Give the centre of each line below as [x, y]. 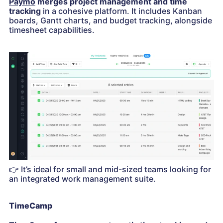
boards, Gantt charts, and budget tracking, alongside [111, 21]
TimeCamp [31, 205]
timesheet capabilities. [52, 30]
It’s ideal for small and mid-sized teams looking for [115, 169]
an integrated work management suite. [82, 178]
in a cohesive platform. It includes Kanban [121, 11]
